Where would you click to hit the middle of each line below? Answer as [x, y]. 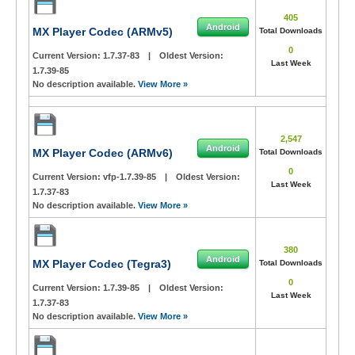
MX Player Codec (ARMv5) [103, 32]
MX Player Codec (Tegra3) [102, 264]
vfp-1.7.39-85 [131, 177]
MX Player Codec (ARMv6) [103, 153]
